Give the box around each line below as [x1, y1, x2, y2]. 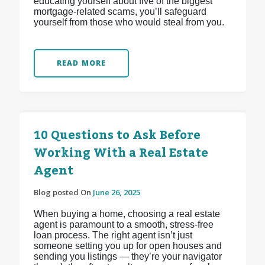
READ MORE [56, 58, 106, 69]
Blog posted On [33, 187, 93, 198]
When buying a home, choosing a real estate [33, 209, 220, 219]
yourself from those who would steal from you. [33, 17, 224, 28]
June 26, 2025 [92, 187, 140, 198]
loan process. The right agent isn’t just [33, 230, 192, 241]
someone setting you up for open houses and [33, 241, 222, 251]
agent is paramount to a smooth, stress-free [33, 219, 214, 230]
